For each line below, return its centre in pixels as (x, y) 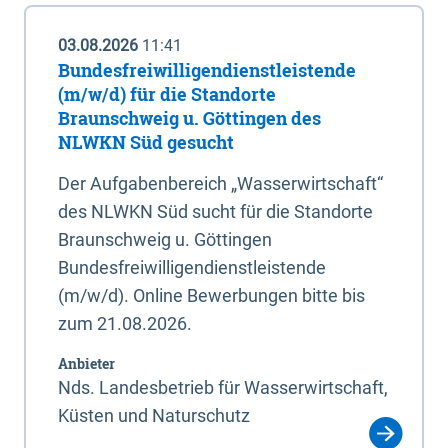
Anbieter (86, 364)
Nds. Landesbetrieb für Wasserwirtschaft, (223, 388)
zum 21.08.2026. (125, 324)
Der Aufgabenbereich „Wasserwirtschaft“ (220, 184)
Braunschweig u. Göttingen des (189, 118)
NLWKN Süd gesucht (146, 142)
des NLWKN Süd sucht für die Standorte (215, 212)
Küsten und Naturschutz (154, 416)
